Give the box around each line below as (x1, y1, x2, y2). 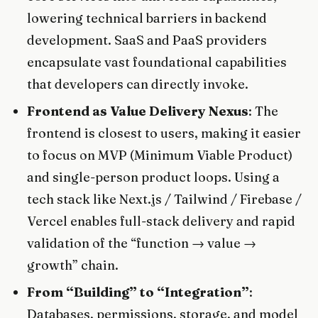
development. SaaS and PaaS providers (27, 31, 268, 48)
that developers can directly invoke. (27, 75, 249, 92)
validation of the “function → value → (27, 235, 257, 252)
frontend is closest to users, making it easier (27, 125, 302, 142)
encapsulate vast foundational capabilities (27, 53, 287, 70)
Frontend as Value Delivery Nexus (27, 103, 249, 120)
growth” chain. (27, 257, 119, 274)
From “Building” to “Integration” (27, 284, 250, 301)
